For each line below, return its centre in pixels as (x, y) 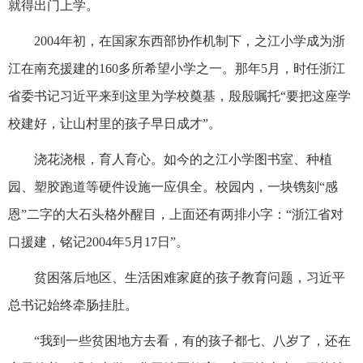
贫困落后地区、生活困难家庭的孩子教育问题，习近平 (190, 277)
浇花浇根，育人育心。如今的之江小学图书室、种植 (183, 159)
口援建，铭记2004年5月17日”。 (98, 241)
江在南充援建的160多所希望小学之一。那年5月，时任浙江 (177, 68)
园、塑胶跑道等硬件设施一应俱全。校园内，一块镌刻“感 (173, 186)
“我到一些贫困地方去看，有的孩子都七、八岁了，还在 (192, 340)
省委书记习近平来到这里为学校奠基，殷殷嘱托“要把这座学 (179, 96)
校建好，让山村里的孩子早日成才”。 (115, 123)
